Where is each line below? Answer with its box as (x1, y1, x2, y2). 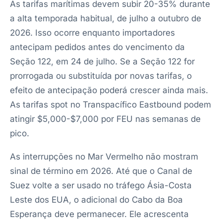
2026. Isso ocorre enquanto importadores (10, 28, 175, 38)
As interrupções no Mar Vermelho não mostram (10, 152, 198, 162)
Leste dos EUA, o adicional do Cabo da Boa (10, 195, 183, 205)
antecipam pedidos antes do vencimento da (10, 42, 185, 52)
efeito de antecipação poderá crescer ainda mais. (10, 85, 208, 95)
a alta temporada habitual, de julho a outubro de (10, 13, 201, 23)
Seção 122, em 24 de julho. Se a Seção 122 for (10, 56, 195, 66)
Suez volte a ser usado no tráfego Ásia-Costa (10, 180, 192, 190)
